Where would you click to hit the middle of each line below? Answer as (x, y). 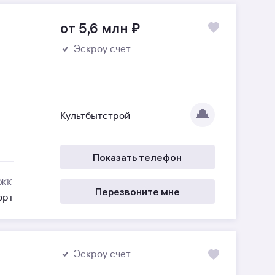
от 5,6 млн (94, 28)
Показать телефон (137, 157)
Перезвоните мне (137, 191)
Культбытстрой (95, 116)
